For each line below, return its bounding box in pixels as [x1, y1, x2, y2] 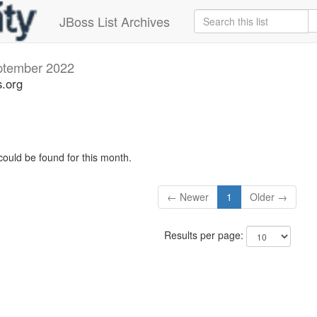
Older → [250, 190, 288, 204]
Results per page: [163, 228, 246, 243]
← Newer [167, 190, 209, 204]
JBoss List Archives [59, 12, 170, 30]
